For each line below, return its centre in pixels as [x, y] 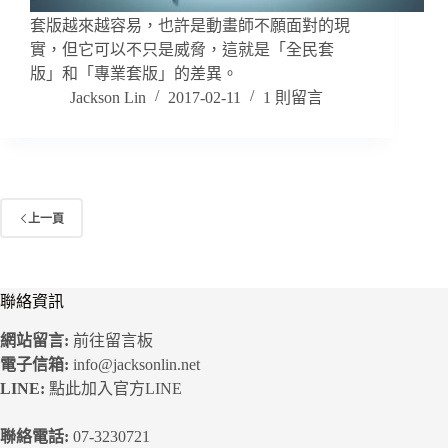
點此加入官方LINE [115, 388]
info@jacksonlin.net [136, 364]
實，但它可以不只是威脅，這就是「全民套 [182, 50]
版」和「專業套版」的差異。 [134, 74]
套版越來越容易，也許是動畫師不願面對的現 [190, 26]
